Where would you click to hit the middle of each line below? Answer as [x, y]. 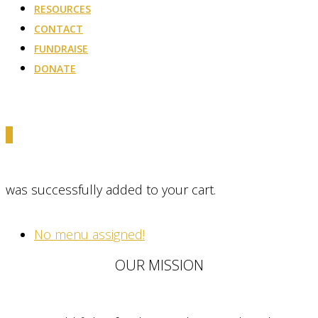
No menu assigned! [89, 234]
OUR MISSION [159, 265]
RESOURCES [62, 9]
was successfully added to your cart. [111, 190]
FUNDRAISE [61, 49]
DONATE [55, 68]
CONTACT [59, 29]
